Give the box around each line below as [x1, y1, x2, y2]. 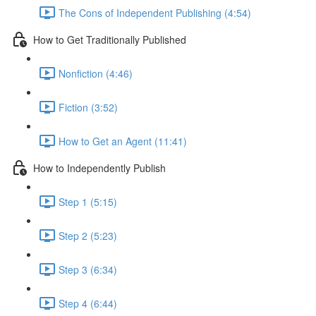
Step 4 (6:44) [59, 296, 117, 310]
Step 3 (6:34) [59, 262, 117, 276]
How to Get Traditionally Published [33, 32, 186, 47]
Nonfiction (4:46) [59, 66, 133, 80]
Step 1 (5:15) [59, 194, 117, 209]
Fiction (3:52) [59, 99, 118, 114]
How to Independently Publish [33, 160, 166, 175]
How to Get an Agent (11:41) [59, 133, 187, 148]
